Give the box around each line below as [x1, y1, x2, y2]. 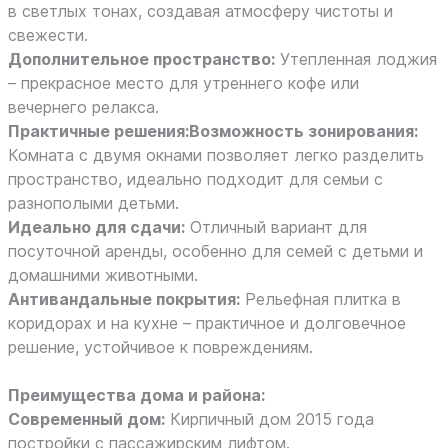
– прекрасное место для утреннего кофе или [8, 73, 359, 93]
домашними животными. [8, 265, 198, 285]
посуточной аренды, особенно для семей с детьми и [8, 241, 423, 261]
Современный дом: [8, 409, 165, 429]
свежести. [8, 25, 88, 45]
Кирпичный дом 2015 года [165, 409, 374, 429]
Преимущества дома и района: [8, 385, 265, 405]
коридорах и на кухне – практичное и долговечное [8, 313, 406, 333]
